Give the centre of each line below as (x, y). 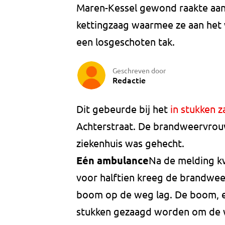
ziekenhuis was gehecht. (130, 143)
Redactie (129, 80)
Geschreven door (139, 70)
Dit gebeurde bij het (123, 109)
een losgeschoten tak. (126, 42)
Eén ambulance (113, 160)
